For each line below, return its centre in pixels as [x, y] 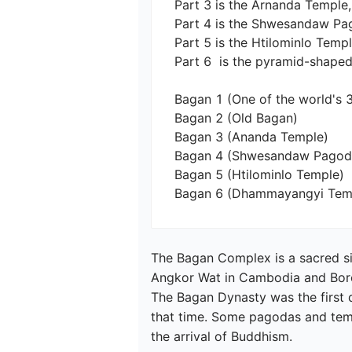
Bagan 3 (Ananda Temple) [251, 137]
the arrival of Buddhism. [222, 337]
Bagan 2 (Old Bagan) [236, 118]
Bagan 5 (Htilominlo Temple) [259, 175]
